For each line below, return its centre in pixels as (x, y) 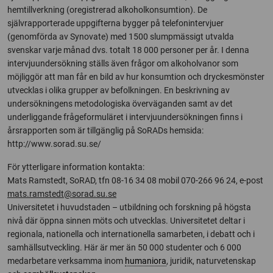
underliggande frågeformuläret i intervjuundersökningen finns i (125, 117)
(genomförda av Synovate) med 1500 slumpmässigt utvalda (121, 37)
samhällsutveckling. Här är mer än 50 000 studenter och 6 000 (124, 247)
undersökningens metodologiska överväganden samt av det (120, 104)
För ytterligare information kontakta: (76, 167)
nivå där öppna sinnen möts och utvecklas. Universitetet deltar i (126, 221)
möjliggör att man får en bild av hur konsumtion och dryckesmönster (136, 77)
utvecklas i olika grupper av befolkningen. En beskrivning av (119, 90)
